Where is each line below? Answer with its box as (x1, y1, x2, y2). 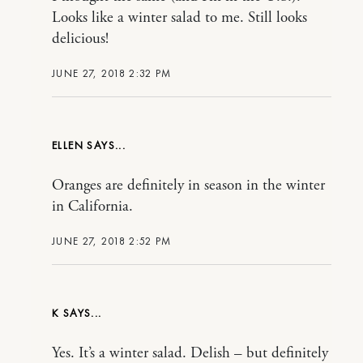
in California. (52, 196, 133, 216)
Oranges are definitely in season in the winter (52, 175, 325, 195)
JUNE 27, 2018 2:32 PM (52, 66, 172, 80)
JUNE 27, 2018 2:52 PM (52, 233, 172, 248)
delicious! (52, 28, 109, 49)
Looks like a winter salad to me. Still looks (52, 7, 307, 28)
